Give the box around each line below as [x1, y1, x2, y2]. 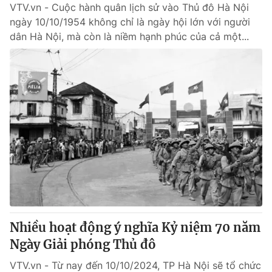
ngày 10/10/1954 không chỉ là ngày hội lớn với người [10, 16, 250, 28]
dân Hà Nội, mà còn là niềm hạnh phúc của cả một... [10, 30, 249, 42]
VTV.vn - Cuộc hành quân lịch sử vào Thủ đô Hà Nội [10, 1, 249, 13]
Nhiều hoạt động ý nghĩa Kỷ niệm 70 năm [10, 220, 260, 235]
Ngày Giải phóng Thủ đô [10, 237, 156, 252]
